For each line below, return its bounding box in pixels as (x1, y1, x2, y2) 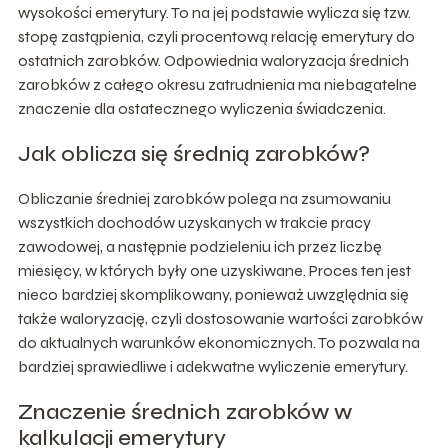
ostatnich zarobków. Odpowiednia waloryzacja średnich (17, 50, 409, 70)
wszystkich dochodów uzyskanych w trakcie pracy (17, 212, 371, 232)
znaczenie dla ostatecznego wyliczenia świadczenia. (17, 98, 386, 118)
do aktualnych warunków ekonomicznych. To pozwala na (17, 332, 420, 352)
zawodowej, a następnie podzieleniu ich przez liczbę (17, 236, 382, 256)
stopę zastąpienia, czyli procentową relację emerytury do (17, 26, 415, 46)
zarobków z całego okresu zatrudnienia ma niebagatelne (17, 74, 417, 94)
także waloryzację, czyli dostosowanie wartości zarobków (17, 308, 423, 328)
